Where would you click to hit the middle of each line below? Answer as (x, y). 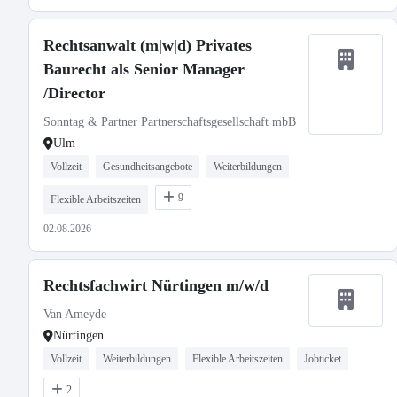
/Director (74, 93)
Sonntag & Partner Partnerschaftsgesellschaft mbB (170, 122)
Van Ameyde (75, 314)
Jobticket (323, 359)
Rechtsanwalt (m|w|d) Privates (148, 45)
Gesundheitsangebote (148, 167)
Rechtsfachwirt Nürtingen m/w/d (156, 285)
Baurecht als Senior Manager (144, 69)
